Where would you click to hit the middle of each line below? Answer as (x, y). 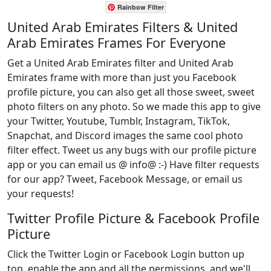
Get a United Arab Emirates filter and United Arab (120, 63)
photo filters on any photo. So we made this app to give (134, 106)
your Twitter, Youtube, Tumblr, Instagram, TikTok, (119, 121)
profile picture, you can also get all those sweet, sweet (131, 92)
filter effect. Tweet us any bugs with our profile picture (132, 150)
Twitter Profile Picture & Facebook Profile (133, 218)
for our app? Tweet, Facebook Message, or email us (125, 179)
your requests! (41, 194)
